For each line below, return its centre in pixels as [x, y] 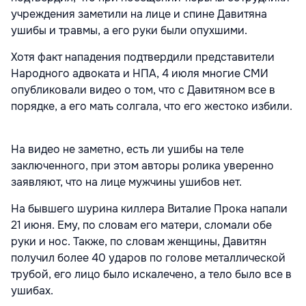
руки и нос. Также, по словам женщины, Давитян [139, 242]
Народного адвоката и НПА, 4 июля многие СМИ [140, 74]
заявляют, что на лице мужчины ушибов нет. [126, 182]
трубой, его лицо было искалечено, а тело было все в [151, 275]
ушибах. [32, 291]
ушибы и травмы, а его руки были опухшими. [129, 31]
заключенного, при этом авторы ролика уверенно [142, 166]
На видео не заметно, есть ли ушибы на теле [127, 150]
